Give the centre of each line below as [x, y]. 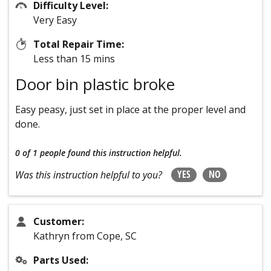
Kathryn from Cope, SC [85, 236]
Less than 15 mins [74, 58]
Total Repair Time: [79, 44]
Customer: [59, 221]
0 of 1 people [40, 152]
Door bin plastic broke [95, 84]
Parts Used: [61, 260]
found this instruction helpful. [125, 152]
